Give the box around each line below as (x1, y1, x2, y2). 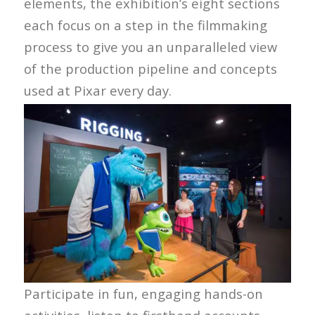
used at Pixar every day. (23, 82, 172, 100)
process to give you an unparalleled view (23, 38, 277, 56)
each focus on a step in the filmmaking (23, 16, 267, 34)
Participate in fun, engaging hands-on (23, 284, 263, 302)
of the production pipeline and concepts (23, 60, 277, 78)
